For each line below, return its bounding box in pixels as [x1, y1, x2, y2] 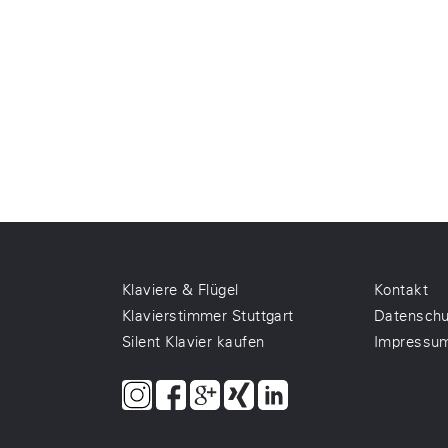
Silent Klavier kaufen [122, 333, 265, 351]
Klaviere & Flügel [122, 281, 239, 299]
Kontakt [373, 281, 428, 299]
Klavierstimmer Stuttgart [122, 307, 294, 325]
